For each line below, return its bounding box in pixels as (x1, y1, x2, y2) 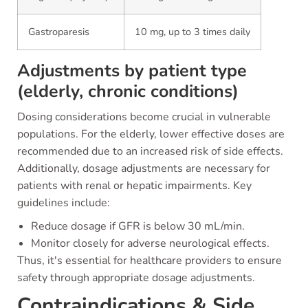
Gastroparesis (28, 25, 89, 38)
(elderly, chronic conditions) (17, 80, 239, 103)
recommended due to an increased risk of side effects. (17, 144, 283, 159)
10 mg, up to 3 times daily (135, 25, 250, 38)
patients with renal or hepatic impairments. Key (17, 178, 252, 193)
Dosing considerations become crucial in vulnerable (17, 109, 271, 124)
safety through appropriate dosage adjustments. (17, 270, 255, 285)
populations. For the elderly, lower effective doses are (17, 126, 285, 142)
